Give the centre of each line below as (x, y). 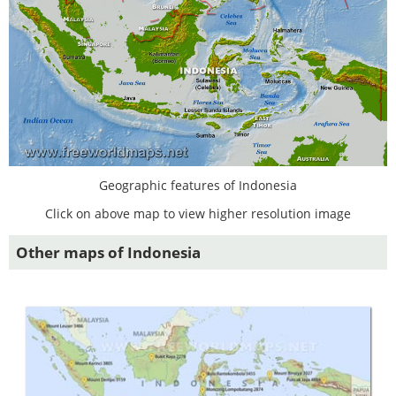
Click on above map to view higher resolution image (198, 214)
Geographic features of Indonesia (198, 186)
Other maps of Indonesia (108, 253)
